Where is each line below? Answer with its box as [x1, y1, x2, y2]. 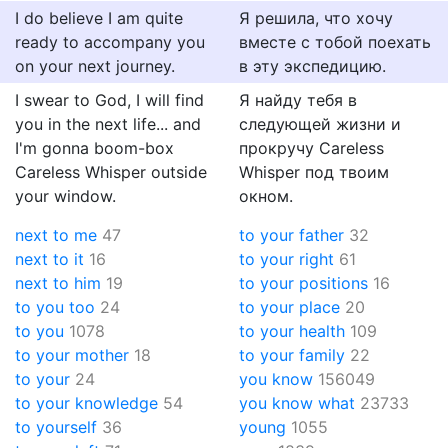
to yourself [15, 417, 97, 437]
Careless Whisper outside [15, 162, 207, 182]
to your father [239, 225, 344, 245]
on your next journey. [15, 56, 175, 76]
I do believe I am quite [15, 8, 183, 28]
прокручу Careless [239, 138, 384, 158]
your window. [15, 186, 116, 206]
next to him [15, 273, 101, 293]
